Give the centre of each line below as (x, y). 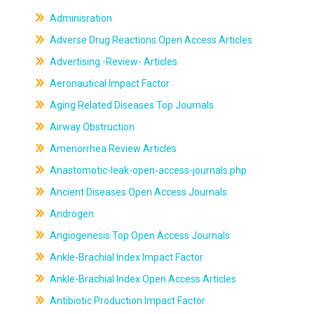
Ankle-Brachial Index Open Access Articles (142, 279)
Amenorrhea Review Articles (112, 149)
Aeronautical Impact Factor (108, 83)
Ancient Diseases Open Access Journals (137, 192)
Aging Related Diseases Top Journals (130, 105)
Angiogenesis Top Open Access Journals (138, 235)
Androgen (70, 214)
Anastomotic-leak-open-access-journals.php (147, 170)
